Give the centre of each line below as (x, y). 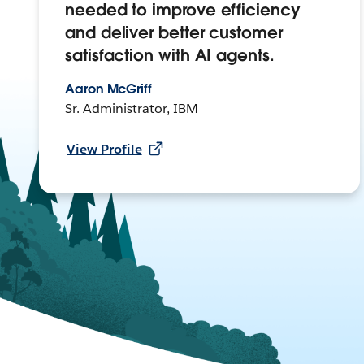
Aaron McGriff (108, 89)
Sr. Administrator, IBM (132, 109)
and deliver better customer (174, 33)
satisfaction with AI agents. (170, 56)
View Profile (104, 149)
